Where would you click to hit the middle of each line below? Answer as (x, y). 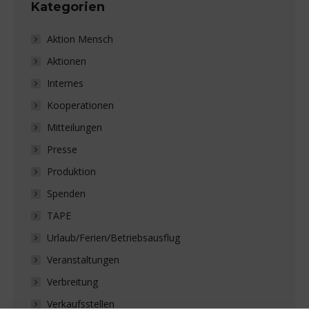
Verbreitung (72, 282)
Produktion (71, 171)
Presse (62, 149)
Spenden (66, 193)
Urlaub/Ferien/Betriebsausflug (113, 238)
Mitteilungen (74, 127)
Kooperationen (80, 105)
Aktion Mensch (80, 39)
